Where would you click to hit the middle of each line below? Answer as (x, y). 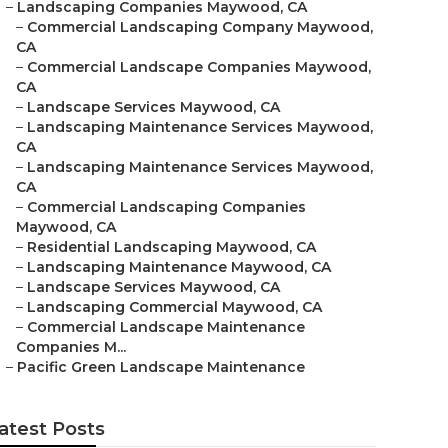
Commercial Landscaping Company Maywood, (200, 27)
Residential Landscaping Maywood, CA (171, 247)
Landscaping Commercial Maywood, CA (174, 307)
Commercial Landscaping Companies (166, 207)
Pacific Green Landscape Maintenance (161, 367)
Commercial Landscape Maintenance (166, 327)
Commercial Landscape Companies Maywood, (199, 67)
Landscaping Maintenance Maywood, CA (179, 267)
